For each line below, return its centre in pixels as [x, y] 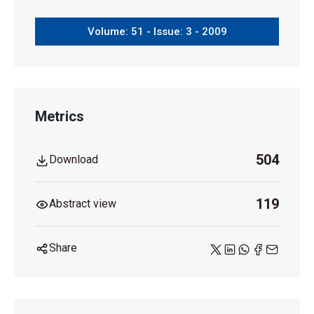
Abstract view [83, 204]
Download [74, 160]
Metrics [60, 116]
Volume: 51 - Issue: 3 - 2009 [157, 32]
